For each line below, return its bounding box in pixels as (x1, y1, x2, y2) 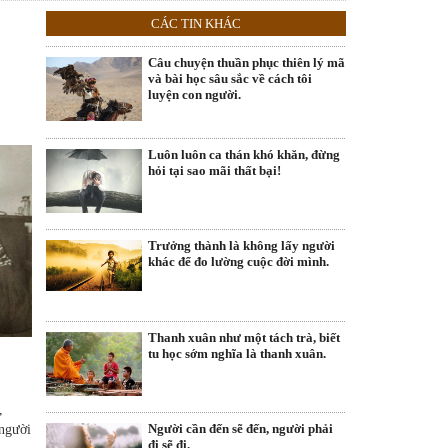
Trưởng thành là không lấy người (148, 238, 335, 254)
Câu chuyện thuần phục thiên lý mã (148, 55, 345, 71)
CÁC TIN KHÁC (151, 16, 241, 32)
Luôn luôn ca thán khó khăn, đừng (148, 146, 340, 162)
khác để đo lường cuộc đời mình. (148, 254, 329, 270)
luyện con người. (148, 87, 241, 103)
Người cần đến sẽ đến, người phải (148, 421, 333, 437)
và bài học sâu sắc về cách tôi (148, 71, 312, 87)
